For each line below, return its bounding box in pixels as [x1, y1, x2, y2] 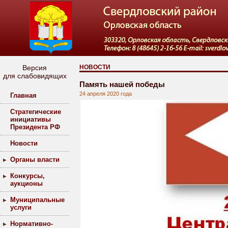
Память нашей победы [79, 80, 165, 89]
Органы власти [10, 156, 60, 163]
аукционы [10, 180, 43, 187]
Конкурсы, [10, 172, 45, 180]
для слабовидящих [3, 72, 67, 80]
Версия [22, 64, 47, 72]
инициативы [10, 116, 51, 123]
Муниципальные [10, 196, 65, 204]
